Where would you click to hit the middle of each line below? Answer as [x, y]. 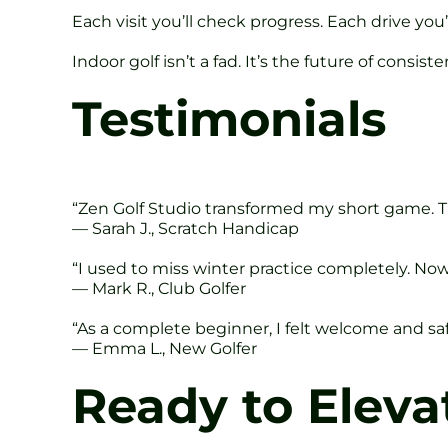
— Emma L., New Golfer [164, 348]
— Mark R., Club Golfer [159, 288]
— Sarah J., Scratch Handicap [185, 228]
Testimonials [229, 118]
